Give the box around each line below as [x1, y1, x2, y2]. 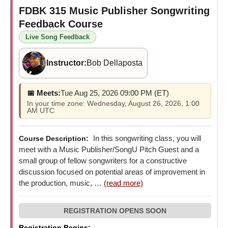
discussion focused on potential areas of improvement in [19, 167, 205, 176]
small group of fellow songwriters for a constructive [19, 156, 187, 165]
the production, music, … [19, 178, 104, 187]
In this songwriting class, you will [91, 133, 201, 142]
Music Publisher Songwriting [69, 5, 210, 16]
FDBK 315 [19, 5, 69, 16]
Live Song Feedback [25, 33, 90, 41]
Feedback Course [19, 18, 103, 30]
